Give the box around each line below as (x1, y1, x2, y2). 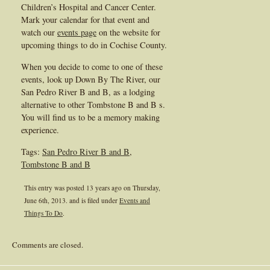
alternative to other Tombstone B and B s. (21, 98, 165, 110)
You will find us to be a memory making (21, 111, 160, 123)
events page (57, 26, 96, 38)
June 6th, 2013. (24, 195, 67, 205)
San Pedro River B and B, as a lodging (21, 86, 155, 98)
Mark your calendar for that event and (21, 13, 149, 25)
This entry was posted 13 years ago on (24, 183, 133, 192)
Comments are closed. (12, 239, 83, 250)
